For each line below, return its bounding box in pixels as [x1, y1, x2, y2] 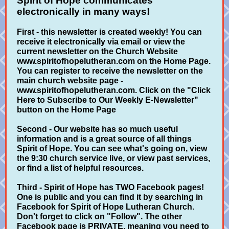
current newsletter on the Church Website [17, 47, 178, 56]
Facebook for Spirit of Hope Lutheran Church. [17, 202, 194, 211]
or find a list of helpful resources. [17, 164, 144, 172]
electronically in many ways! [17, 6, 150, 17]
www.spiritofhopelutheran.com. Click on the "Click [17, 86, 211, 95]
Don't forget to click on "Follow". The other [17, 212, 182, 221]
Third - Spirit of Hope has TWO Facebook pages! [17, 183, 204, 192]
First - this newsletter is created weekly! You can [17, 28, 202, 36]
